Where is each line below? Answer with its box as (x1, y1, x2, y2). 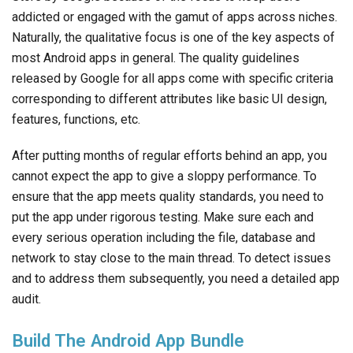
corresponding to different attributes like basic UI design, (12, 91, 327, 107)
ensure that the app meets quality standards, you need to (12, 189, 324, 205)
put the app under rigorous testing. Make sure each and (12, 210, 314, 225)
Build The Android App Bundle (12, 330, 244, 351)
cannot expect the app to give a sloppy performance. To (12, 169, 317, 184)
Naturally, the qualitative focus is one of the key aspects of (12, 30, 335, 46)
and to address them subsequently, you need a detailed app (12, 271, 340, 287)
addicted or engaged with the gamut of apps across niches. (12, 9, 337, 25)
